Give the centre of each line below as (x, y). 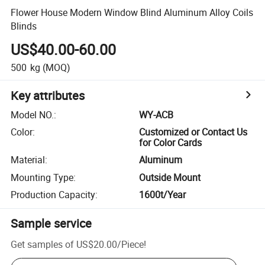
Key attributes (48, 95)
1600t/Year (163, 195)
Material (28, 160)
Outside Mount (170, 177)
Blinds (24, 26)
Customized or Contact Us (193, 132)
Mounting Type (42, 177)
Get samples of (43, 244)
